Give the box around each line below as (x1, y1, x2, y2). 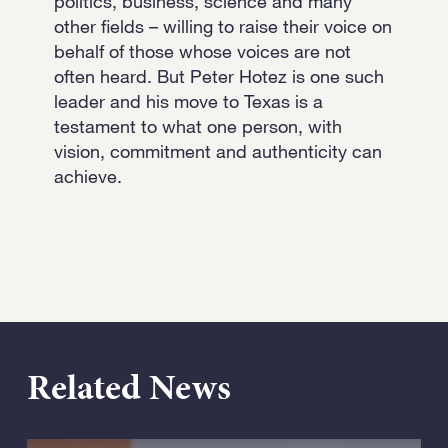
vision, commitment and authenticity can (54, 140, 382, 163)
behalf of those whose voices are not (54, 40, 351, 63)
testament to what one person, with (54, 115, 342, 138)
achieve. (54, 165, 122, 188)
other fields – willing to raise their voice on (54, 15, 392, 38)
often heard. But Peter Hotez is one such (54, 65, 384, 88)
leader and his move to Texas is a (54, 90, 323, 113)
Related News (27, 361, 231, 412)
